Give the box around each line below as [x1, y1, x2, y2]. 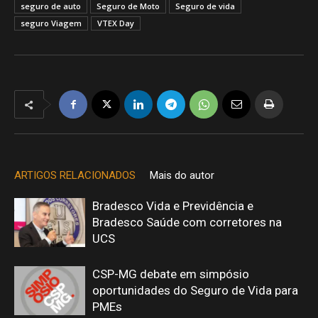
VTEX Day [97, 18, 134, 28]
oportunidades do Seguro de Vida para [92, 283, 298, 297]
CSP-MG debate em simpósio [92, 267, 249, 281]
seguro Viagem [21, 18, 82, 28]
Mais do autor [150, 169, 214, 182]
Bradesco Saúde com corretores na [92, 215, 282, 229]
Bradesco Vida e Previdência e [92, 199, 253, 213]
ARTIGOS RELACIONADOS [14, 169, 136, 182]
